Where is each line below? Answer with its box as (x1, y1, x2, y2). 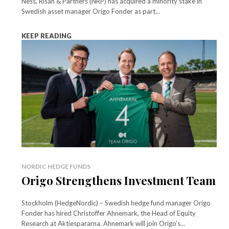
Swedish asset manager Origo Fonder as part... (21, 7, 160, 15)
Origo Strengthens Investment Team (21, 173, 216, 189)
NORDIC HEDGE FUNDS (21, 163, 90, 171)
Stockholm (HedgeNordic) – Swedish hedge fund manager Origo (21, 199, 211, 208)
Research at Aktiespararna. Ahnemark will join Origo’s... (21, 219, 185, 228)
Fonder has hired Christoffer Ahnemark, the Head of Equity (21, 209, 196, 218)
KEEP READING (21, 31, 72, 40)
